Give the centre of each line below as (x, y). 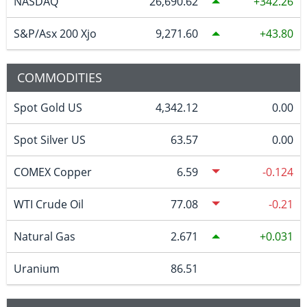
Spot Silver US (49, 139)
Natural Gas (44, 236)
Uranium (36, 268)
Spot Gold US (48, 107)
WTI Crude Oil (48, 204)
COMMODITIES (60, 77)
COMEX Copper (52, 172)
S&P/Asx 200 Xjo (55, 33)
